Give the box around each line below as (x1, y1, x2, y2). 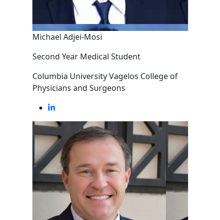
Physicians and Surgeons (32, 82, 125, 93)
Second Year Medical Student (32, 51, 140, 62)
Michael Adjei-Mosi (32, 31, 102, 42)
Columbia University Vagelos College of (32, 71, 178, 82)
